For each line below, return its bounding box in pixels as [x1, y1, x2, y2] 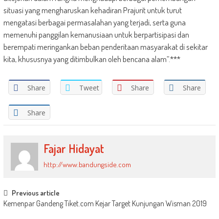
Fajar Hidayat [44, 141, 105, 156]
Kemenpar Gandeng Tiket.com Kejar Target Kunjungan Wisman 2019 [3, 198, 207, 208]
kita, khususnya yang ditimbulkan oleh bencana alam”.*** [3, 54, 180, 64]
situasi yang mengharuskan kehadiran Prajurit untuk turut [3, 5, 182, 15]
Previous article [11, 188, 60, 197]
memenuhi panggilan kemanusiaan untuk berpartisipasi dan [3, 29, 189, 40]
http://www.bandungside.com [44, 160, 131, 169]
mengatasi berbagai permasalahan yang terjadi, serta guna [3, 17, 186, 27]
